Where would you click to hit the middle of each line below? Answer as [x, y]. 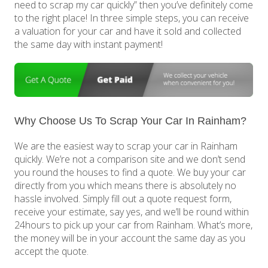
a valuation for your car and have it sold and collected [128, 31]
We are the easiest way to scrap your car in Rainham [126, 146]
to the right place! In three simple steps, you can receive [132, 18]
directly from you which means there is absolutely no [126, 186]
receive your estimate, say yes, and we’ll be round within [132, 212]
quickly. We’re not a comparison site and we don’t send [130, 159]
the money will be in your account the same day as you [130, 238]
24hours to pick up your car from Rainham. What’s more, [134, 225]
